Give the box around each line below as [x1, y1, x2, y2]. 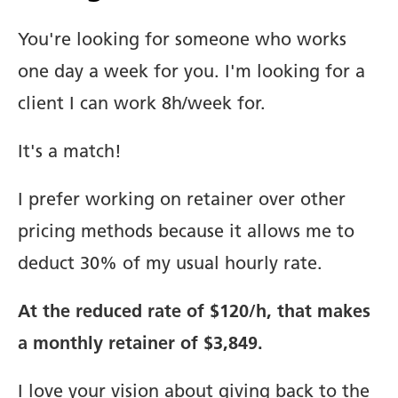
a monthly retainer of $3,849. [18, 335, 263, 354]
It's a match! [18, 143, 122, 162]
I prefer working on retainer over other [18, 191, 346, 210]
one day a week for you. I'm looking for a [18, 63, 365, 82]
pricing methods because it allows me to [18, 223, 354, 242]
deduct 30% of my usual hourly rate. [18, 255, 322, 274]
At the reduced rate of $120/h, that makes [18, 303, 370, 322]
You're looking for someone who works [18, 31, 346, 50]
